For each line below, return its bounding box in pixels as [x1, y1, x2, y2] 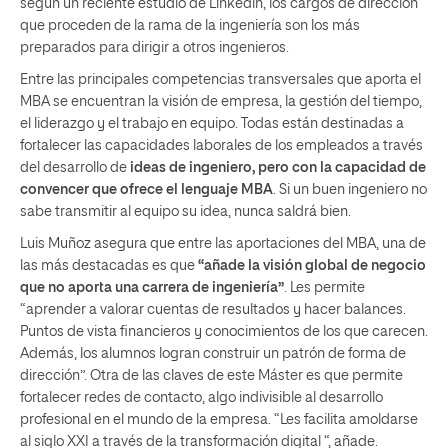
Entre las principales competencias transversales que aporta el [20, 72, 421, 87]
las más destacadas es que [20, 258, 198, 273]
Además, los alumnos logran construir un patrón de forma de [20, 346, 406, 361]
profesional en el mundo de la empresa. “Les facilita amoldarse [20, 412, 418, 427]
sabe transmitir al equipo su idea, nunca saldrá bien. [20, 204, 351, 219]
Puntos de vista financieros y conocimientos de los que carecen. [20, 324, 428, 339]
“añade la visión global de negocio [198, 258, 426, 273]
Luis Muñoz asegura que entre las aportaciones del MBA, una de [20, 236, 426, 251]
